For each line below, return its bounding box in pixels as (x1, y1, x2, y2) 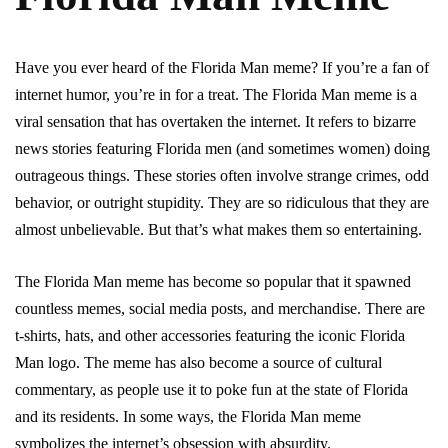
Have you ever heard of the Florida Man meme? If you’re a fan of (15, 59, 429, 77)
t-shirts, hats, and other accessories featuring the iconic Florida (15, 327, 405, 345)
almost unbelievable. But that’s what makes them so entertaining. (15, 221, 422, 239)
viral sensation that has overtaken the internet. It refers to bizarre (15, 113, 416, 131)
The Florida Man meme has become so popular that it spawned (15, 273, 411, 291)
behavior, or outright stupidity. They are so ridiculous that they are (15, 194, 429, 212)
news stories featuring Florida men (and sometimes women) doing (15, 140, 430, 158)
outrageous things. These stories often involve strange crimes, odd (15, 167, 429, 185)
